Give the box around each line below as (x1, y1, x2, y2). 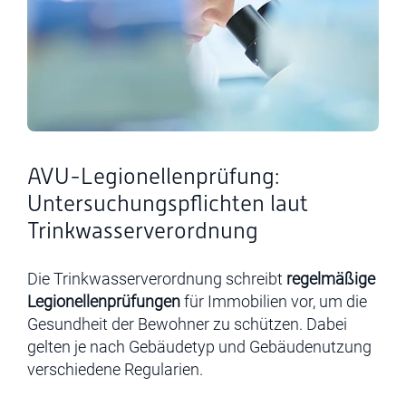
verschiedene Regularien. (27, 360, 203, 379)
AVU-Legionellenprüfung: (27, 163, 279, 189)
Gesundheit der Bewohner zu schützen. (27, 314, 306, 333)
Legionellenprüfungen (27, 292, 180, 311)
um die (319, 292, 367, 311)
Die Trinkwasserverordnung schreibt (27, 269, 286, 288)
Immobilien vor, (204, 292, 319, 311)
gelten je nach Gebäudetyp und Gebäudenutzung (27, 337, 372, 356)
